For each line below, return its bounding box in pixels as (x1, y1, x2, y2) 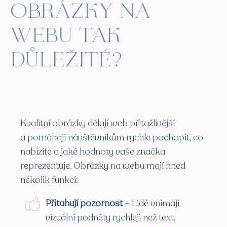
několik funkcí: (20, 174, 78, 186)
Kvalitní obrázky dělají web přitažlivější (20, 117, 175, 130)
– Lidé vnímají (125, 197, 179, 210)
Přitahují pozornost (46, 197, 125, 210)
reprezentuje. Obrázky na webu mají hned (20, 160, 185, 172)
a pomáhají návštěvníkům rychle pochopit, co (20, 131, 203, 144)
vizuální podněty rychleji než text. (46, 211, 175, 224)
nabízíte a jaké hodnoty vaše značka (20, 145, 165, 158)
